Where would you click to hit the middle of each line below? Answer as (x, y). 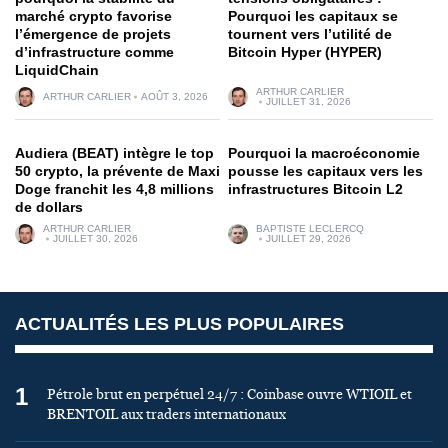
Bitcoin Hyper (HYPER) (305, 51)
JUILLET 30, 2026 (95, 238)
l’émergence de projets (93, 33)
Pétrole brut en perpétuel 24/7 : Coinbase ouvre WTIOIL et (229, 394)
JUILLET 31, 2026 (308, 101)
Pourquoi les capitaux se (313, 15)
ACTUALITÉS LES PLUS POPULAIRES (179, 323)
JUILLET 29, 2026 (308, 238)
